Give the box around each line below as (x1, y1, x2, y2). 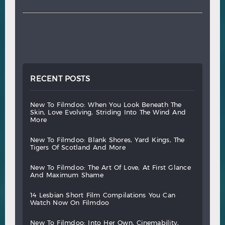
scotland (65, 144, 90, 152)
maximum (52, 171, 79, 179)
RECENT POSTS (30, 74, 90, 84)
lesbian (42, 191, 64, 199)
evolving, (69, 108, 93, 117)
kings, (156, 136, 171, 144)
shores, (113, 136, 133, 144)
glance (173, 164, 191, 172)
